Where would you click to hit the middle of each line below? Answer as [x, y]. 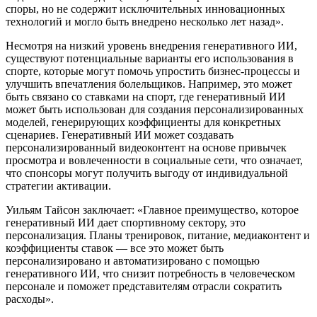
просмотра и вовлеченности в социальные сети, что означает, [154, 160]
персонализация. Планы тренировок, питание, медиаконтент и [158, 235]
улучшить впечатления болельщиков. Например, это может [149, 83]
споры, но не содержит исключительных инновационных [145, 8]
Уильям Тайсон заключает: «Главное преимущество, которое [152, 209]
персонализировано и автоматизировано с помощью [133, 260]
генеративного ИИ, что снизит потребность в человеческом [150, 273]
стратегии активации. [58, 185]
